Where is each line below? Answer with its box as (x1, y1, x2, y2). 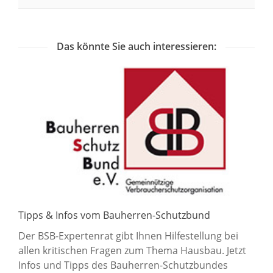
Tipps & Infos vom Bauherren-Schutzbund (18, 208, 210, 222)
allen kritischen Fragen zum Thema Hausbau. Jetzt (18, 244, 246, 258)
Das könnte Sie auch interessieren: (57, 39, 216, 53)
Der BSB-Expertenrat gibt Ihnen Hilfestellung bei (18, 229, 238, 243)
